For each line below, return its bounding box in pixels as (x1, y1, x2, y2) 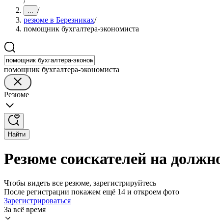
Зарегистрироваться (4, 196, 71, 205)
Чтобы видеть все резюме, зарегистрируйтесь (4, 178, 156, 187)
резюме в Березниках (24, 16, 94, 24)
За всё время (4, 205, 46, 214)
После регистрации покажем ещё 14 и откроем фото (4, 187, 179, 196)
